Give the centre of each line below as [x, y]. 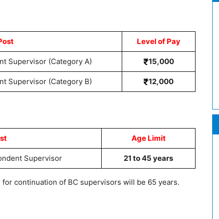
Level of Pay [159, 41]
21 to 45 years [148, 158]
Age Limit [148, 138]
